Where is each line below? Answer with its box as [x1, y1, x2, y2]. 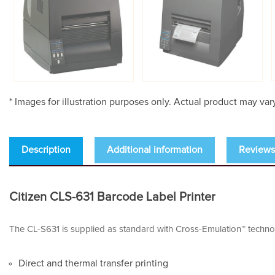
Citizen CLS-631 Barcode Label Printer [9, 191, 215, 204]
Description [21, 145, 71, 155]
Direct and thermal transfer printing [18, 258, 168, 269]
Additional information [107, 145, 203, 155]
